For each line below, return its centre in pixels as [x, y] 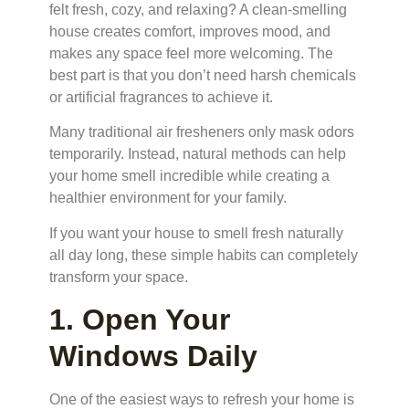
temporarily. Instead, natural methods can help [198, 154]
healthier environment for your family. [168, 198]
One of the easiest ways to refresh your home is [202, 399]
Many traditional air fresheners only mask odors [202, 132]
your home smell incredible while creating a [189, 176]
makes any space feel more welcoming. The [191, 53]
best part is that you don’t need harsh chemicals [203, 75]
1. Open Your [140, 319]
